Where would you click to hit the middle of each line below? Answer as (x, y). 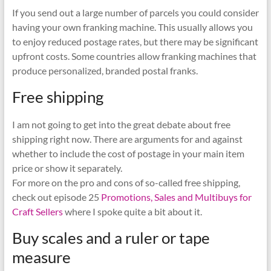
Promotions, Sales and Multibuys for (176, 197)
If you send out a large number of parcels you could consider (135, 13)
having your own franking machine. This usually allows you (132, 27)
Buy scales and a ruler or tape (111, 238)
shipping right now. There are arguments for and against (127, 139)
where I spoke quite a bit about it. (132, 212)
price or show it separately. (67, 168)
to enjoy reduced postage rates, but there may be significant (135, 42)
